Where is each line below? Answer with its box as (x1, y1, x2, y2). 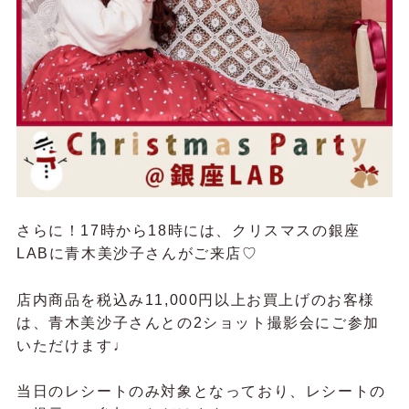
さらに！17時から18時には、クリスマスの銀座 (16, 223, 361, 238)
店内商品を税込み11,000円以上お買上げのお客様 (16, 291, 375, 308)
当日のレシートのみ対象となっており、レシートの (16, 383, 386, 400)
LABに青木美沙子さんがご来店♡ (16, 246, 258, 261)
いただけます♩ (16, 337, 130, 353)
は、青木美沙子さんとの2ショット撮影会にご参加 (16, 314, 380, 330)
